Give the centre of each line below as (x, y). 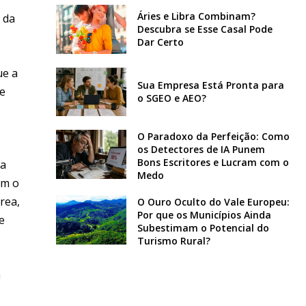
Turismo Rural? (173, 241)
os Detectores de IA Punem (201, 150)
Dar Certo (160, 42)
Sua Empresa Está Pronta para (210, 85)
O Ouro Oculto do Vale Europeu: (213, 202)
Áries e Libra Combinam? (196, 16)
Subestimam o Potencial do (203, 228)
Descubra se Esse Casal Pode (205, 29)
